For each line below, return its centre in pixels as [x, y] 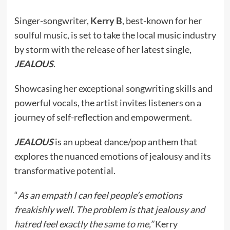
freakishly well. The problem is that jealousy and [109, 209]
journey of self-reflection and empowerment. [103, 117]
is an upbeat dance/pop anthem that [125, 142]
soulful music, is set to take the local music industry [115, 35]
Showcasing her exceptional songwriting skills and [113, 88]
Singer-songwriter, [52, 21]
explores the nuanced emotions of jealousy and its [112, 156]
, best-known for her [162, 21]
